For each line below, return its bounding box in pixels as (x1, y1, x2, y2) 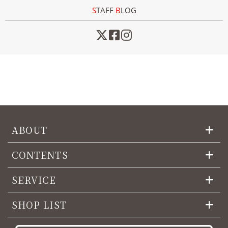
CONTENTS (12, 148, 68, 162)
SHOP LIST (12, 198, 67, 212)
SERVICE (12, 173, 56, 187)
